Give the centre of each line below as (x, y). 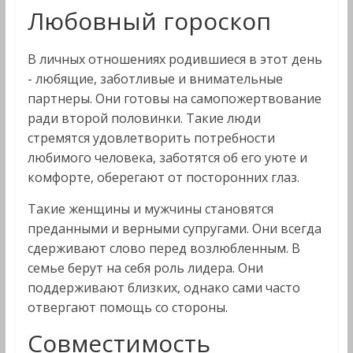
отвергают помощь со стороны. (127, 307)
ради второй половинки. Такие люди (144, 118)
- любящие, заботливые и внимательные (155, 79)
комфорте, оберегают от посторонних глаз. (163, 177)
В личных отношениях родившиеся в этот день (175, 59)
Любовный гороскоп (149, 21)
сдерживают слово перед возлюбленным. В (163, 248)
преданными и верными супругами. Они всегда (174, 229)
